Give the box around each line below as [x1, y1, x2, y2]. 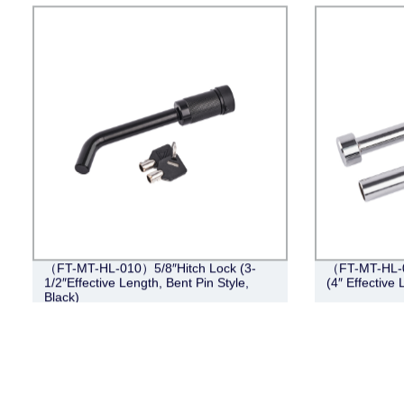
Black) [43, 289, 79, 305]
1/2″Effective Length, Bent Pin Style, [43, 275, 249, 290]
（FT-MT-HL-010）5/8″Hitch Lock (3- [43, 261, 256, 276]
